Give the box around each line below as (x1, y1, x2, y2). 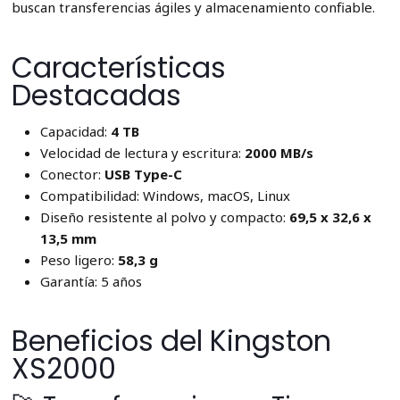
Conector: (39, 164, 104, 183)
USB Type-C (104, 164, 182, 183)
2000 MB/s (244, 143, 313, 162)
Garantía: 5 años (39, 271, 142, 290)
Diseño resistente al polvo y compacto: (39, 207, 289, 226)
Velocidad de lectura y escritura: (39, 143, 245, 162)
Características (11, 48, 226, 88)
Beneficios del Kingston (11, 321, 331, 362)
